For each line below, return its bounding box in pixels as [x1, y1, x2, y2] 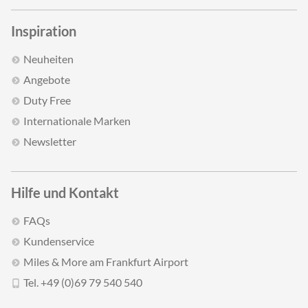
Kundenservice [23, 234, 94, 247]
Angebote [23, 73, 70, 86]
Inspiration [11, 23, 76, 39]
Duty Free [23, 93, 71, 107]
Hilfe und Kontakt [11, 184, 119, 201]
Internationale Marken [23, 114, 131, 127]
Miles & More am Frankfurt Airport [23, 255, 188, 268]
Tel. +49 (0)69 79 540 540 [23, 276, 142, 289]
